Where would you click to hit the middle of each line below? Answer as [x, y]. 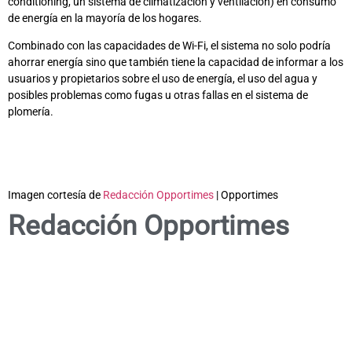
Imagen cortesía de [55, 195]
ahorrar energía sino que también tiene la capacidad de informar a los [176, 62]
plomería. [31, 111]
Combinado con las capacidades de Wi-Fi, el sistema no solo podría [169, 45]
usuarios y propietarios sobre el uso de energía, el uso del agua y [163, 78]
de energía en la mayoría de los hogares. [106, 18]
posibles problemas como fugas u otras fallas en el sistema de [158, 95]
